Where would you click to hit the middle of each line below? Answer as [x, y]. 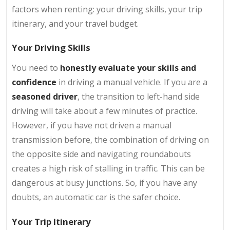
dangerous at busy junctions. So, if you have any [104, 183]
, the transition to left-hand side [139, 97]
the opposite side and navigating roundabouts [101, 154]
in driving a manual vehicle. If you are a [132, 82]
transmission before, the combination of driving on [110, 140]
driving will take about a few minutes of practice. [104, 111]
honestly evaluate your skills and [128, 68]
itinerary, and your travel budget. [75, 23]
